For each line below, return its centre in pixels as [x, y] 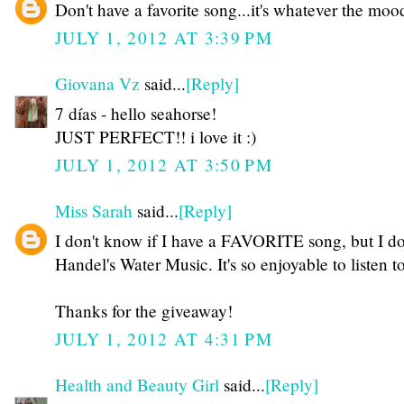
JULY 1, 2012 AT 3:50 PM [164, 165]
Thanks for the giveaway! [144, 310]
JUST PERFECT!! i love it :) [156, 136]
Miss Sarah [94, 211]
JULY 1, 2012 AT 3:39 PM [164, 38]
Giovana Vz [97, 84]
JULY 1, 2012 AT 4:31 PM [164, 339]
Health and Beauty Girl [137, 385]
